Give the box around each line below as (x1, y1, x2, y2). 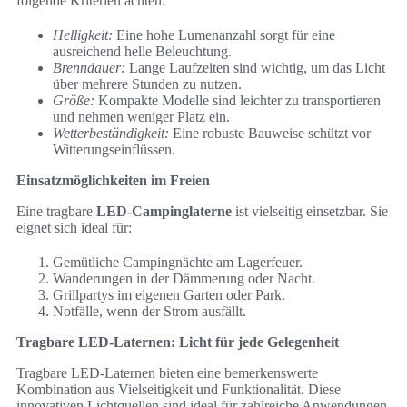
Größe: (53, 93, 94, 109)
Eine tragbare (16, 203, 96, 220)
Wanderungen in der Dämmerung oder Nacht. (53, 271, 315, 287)
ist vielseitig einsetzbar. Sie (232, 203, 388, 220)
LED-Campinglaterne (96, 203, 232, 220)
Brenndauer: (53, 60, 125, 76)
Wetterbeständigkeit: (53, 125, 169, 142)
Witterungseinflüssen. (53, 142, 175, 158)
